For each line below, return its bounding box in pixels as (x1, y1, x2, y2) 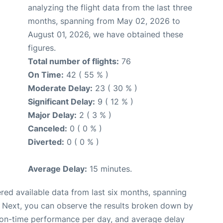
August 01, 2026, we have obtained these (28, 29, 183, 40)
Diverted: (28, 137, 64, 147)
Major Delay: (28, 110, 77, 120)
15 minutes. (87, 164, 132, 174)
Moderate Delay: (28, 83, 93, 94)
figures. (28, 43, 56, 53)
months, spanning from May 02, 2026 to (28, 16, 180, 26)
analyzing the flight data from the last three (28, 2, 192, 13)
